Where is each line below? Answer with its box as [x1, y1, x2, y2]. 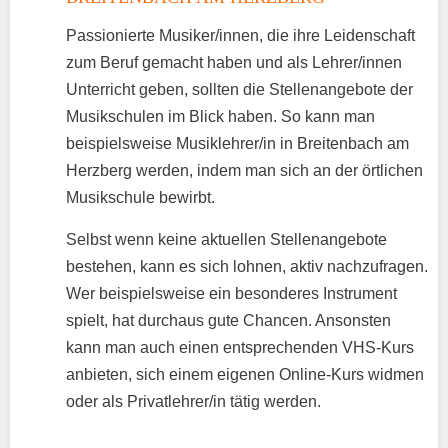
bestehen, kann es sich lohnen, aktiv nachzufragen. [66, 258, 428, 276]
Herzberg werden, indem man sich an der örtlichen [66, 162, 423, 180]
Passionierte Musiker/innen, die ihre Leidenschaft [66, 27, 415, 45]
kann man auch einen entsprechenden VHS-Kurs [66, 339, 414, 357]
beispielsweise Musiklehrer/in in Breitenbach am [66, 135, 409, 153]
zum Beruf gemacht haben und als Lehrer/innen [66, 54, 402, 72]
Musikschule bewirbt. [66, 189, 215, 207]
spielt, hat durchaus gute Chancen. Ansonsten [66, 312, 391, 330]
